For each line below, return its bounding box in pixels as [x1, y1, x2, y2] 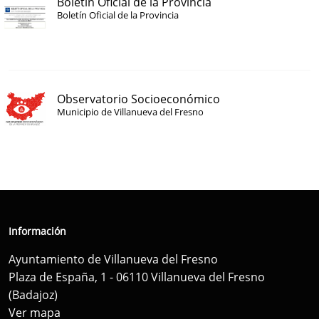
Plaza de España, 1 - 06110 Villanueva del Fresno [9, 269, 265, 286]
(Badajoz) [9, 287, 58, 303]
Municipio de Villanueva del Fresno [57, 105, 204, 118]
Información [9, 224, 66, 239]
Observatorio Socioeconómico [57, 90, 220, 107]
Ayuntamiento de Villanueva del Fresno [9, 251, 218, 268]
